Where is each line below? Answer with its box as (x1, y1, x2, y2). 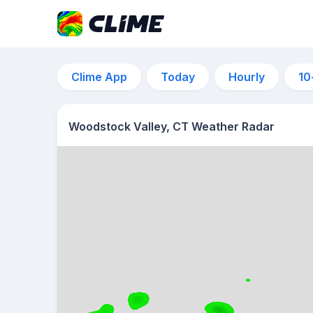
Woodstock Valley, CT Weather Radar (68, 119, 275, 133)
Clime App (71, 70, 127, 84)
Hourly (228, 70, 265, 84)
